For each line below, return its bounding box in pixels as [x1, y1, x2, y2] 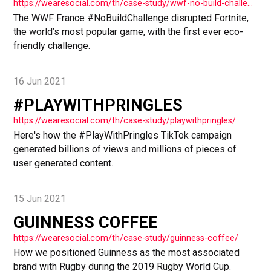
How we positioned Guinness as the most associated [13, 247, 240, 259]
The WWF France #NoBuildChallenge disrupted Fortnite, [13, 12, 249, 24]
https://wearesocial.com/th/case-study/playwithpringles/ [13, 116, 237, 126]
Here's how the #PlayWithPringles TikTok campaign [13, 129, 232, 142]
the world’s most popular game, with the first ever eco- [13, 26, 244, 38]
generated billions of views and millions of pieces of [13, 143, 237, 155]
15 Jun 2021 [13, 192, 67, 204]
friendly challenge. [13, 40, 91, 52]
